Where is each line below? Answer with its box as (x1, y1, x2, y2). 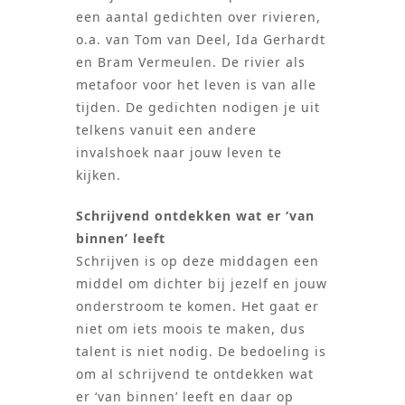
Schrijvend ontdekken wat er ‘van (76, 207, 315, 225)
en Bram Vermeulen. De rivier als (76, 53, 306, 71)
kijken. (76, 166, 121, 184)
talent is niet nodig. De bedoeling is (76, 343, 326, 361)
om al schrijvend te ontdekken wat (76, 365, 314, 383)
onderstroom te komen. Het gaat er (76, 297, 319, 316)
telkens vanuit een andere (76, 121, 257, 139)
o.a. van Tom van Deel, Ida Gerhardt (76, 31, 325, 49)
